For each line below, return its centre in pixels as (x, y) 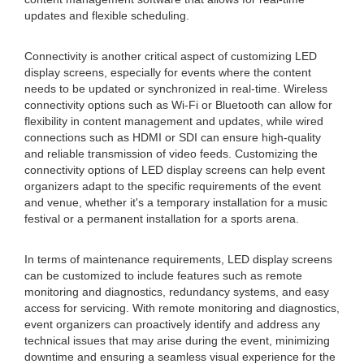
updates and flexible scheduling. (107, 15)
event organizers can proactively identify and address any (172, 324)
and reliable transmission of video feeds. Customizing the (171, 154)
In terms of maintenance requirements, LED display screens (178, 259)
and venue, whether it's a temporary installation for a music (176, 202)
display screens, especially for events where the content (168, 72)
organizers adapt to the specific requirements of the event (173, 186)
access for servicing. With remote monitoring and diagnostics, (182, 308)
